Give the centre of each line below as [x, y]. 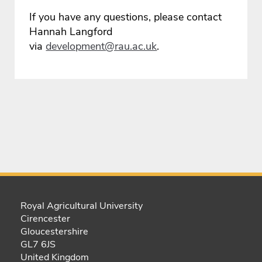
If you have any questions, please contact [126, 17]
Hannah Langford [71, 32]
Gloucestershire [54, 232]
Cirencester [45, 219]
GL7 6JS [38, 245]
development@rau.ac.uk [101, 46]
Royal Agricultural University [82, 206]
